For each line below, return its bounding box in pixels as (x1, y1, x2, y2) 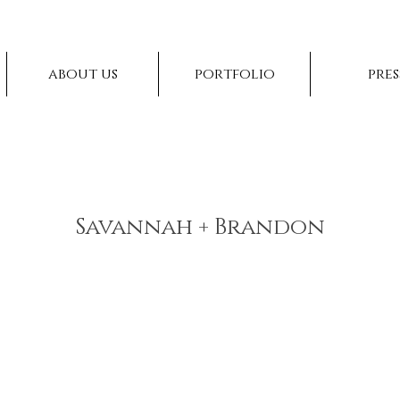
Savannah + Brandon (75, 212, 325, 242)
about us (47, 64, 118, 84)
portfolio (194, 64, 275, 84)
